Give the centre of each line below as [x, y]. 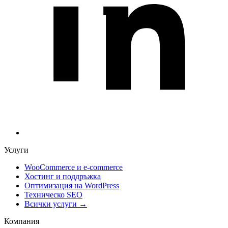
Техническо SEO [53, 194]
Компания [22, 221]
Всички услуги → [56, 204]
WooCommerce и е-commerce [74, 167]
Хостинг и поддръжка [63, 176]
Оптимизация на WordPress [72, 185]
